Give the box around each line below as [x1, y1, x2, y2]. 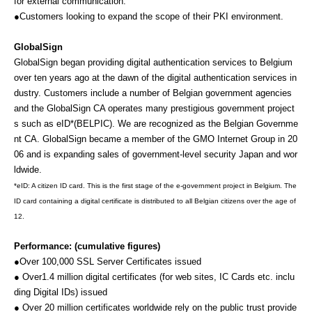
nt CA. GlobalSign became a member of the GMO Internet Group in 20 [14, 134, 297, 145]
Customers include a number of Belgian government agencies [44, 88, 292, 99]
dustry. [14, 88, 44, 99]
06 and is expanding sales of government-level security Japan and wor [14, 149, 297, 160]
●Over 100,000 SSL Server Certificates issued [14, 256, 201, 267]
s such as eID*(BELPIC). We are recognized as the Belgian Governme [14, 118, 298, 130]
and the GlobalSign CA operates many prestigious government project [14, 103, 295, 114]
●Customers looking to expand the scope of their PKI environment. [14, 11, 283, 22]
